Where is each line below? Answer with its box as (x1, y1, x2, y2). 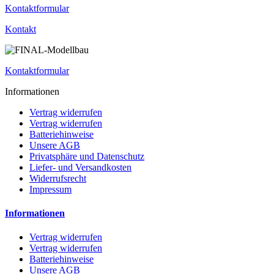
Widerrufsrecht (29, 172, 86, 183)
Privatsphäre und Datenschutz (29, 150, 144, 161)
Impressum (29, 183, 72, 194)
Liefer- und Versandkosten (29, 161, 131, 172)
